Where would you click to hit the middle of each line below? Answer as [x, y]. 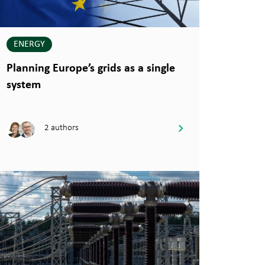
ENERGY [29, 44]
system [23, 85]
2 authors [61, 127]
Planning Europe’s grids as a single [91, 68]
